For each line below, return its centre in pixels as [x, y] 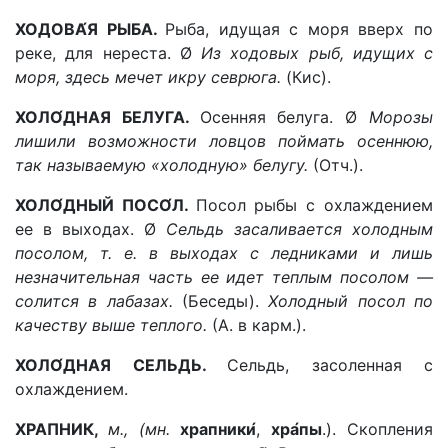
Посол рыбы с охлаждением [314, 205]
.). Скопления [378, 429]
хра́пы [297, 429]
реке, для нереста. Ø [108, 53]
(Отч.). [338, 165]
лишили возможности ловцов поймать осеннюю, [224, 141]
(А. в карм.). [259, 325]
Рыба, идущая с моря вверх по [299, 29]
